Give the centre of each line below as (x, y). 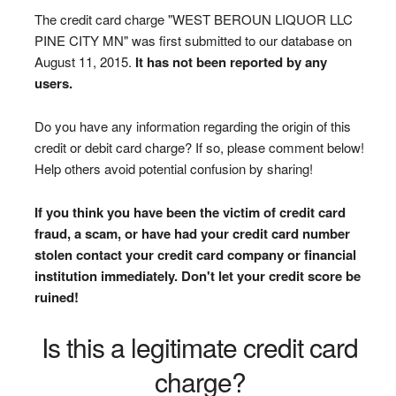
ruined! (56, 297)
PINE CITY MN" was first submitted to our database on (193, 40)
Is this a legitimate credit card (200, 346)
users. (53, 83)
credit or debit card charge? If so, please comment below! (199, 147)
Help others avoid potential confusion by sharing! (173, 168)
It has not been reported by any (231, 61)
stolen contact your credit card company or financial (195, 254)
